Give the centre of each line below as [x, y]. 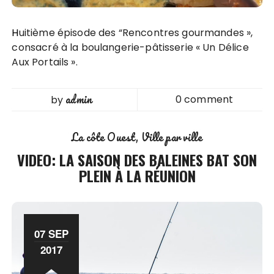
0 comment [204, 99]
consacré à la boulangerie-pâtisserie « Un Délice [130, 47]
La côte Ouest [104, 137]
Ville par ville [172, 137]
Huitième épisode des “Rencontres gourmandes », [15, 32]
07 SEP [52, 233]
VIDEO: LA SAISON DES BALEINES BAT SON [137, 159]
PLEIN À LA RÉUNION [137, 175]
